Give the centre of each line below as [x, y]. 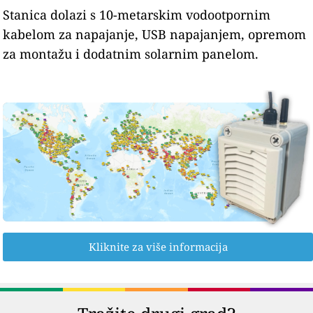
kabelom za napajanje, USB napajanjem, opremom [155, 34]
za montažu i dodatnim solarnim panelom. [131, 53]
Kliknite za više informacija [158, 247]
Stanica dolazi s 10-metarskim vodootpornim [137, 14]
